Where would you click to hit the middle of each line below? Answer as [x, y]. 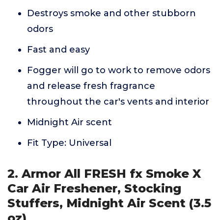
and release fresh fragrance [91, 86]
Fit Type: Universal [69, 143]
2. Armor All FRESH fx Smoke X [104, 174]
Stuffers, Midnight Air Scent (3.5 [109, 203]
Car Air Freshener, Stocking [94, 188]
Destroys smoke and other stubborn [111, 13]
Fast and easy [58, 50]
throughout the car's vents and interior [118, 102]
